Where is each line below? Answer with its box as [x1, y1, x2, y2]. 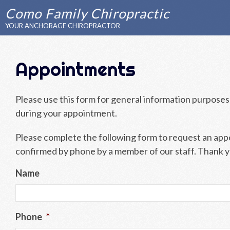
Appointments [15, 58, 136, 81]
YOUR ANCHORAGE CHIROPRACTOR [5, 22, 120, 30]
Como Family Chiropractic [5, 5, 170, 22]
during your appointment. [15, 107, 117, 119]
